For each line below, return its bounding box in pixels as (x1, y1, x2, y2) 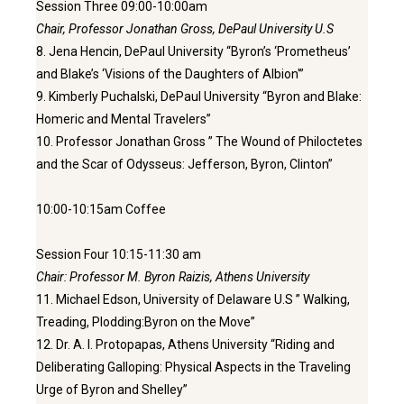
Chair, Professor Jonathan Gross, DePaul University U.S (36, 21, 334, 36)
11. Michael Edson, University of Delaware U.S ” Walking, (36, 291, 350, 307)
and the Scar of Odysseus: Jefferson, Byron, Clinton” (36, 156, 333, 171)
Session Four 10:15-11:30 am (36, 246, 201, 262)
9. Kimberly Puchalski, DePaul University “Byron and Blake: (36, 88, 362, 104)
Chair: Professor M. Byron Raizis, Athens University (36, 269, 309, 284)
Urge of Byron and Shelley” (36, 381, 188, 397)
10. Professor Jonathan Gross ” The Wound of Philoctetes (36, 133, 363, 149)
